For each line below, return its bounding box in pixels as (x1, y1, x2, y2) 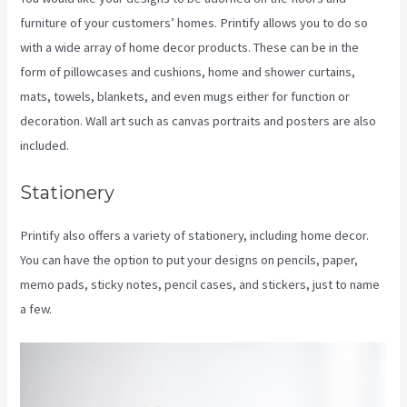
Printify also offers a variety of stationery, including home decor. (20, 226, 370, 243)
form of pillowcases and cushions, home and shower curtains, (20, 64, 356, 81)
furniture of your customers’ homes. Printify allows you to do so (20, 15, 369, 32)
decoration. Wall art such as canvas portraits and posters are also (20, 113, 377, 130)
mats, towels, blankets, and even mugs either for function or (20, 88, 351, 105)
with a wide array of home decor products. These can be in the (20, 39, 360, 56)
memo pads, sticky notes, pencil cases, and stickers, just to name (20, 275, 381, 293)
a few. (20, 300, 53, 317)
